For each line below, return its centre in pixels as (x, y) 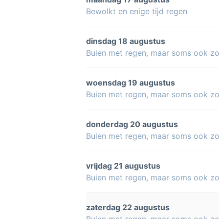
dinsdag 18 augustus (126, 41)
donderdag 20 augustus (132, 124)
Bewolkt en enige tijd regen (137, 11)
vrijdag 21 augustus (123, 166)
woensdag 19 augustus (131, 83)
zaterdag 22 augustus (128, 207)
